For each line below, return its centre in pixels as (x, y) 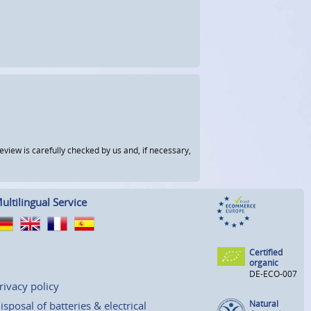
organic (264, 262)
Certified (266, 252)
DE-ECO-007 (273, 274)
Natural (264, 303)
